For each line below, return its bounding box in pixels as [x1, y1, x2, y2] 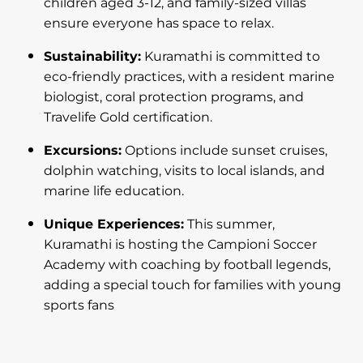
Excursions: [44, 139, 122, 161]
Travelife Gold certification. [44, 106, 212, 128]
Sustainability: [44, 45, 141, 67]
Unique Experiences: [44, 213, 184, 235]
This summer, [184, 213, 275, 235]
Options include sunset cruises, [122, 139, 327, 161]
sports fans [44, 294, 114, 316]
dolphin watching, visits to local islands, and [44, 160, 325, 181]
